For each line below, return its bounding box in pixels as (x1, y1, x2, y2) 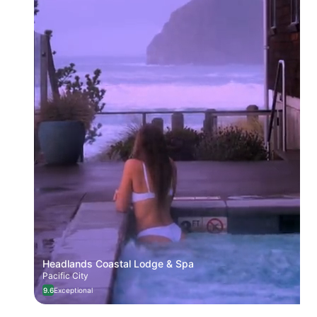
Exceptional (54, 285, 93, 294)
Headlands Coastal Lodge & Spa (42, 257, 194, 270)
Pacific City (42, 270, 88, 281)
